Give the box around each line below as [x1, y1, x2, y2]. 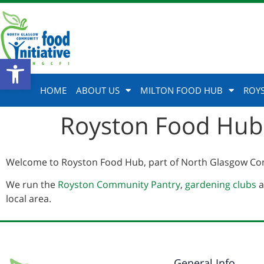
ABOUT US [76, 84, 120, 96]
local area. [6, 192, 54, 206]
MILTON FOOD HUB [140, 84, 223, 96]
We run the [6, 178, 58, 192]
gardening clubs [185, 178, 256, 192]
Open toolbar [5, 51, 69, 77]
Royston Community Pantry [58, 178, 180, 192]
